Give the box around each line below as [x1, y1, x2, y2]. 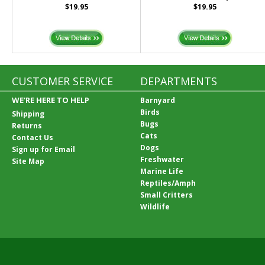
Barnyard [140, 95, 176, 105]
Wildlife [140, 202, 170, 212]
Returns [12, 121, 42, 131]
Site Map [12, 156, 44, 166]
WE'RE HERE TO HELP [12, 95, 89, 105]
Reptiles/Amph [140, 178, 196, 188]
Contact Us [12, 132, 53, 143]
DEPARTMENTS [140, 74, 218, 88]
